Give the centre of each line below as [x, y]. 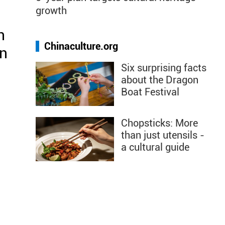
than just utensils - [163, 135]
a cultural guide [155, 147]
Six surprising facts [164, 68]
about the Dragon [160, 80]
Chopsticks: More [159, 123]
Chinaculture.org [81, 46]
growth [51, 11]
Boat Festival [150, 92]
